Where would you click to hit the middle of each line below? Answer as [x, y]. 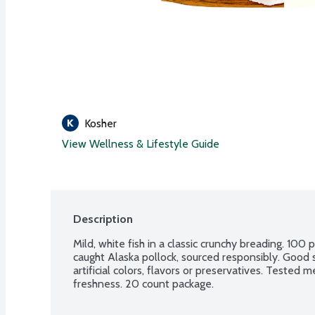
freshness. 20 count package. [143, 283]
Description [103, 219]
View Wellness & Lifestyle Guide [141, 143]
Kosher [101, 123]
